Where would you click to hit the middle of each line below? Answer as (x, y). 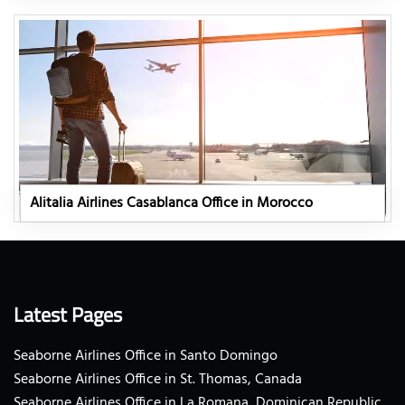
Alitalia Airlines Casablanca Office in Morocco (172, 203)
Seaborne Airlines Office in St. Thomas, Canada (158, 379)
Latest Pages (68, 314)
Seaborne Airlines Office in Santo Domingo (146, 356)
